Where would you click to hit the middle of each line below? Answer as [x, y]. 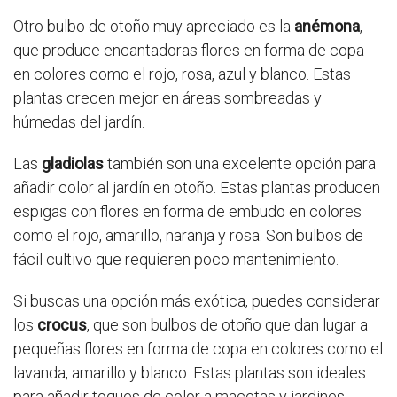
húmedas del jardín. [79, 122]
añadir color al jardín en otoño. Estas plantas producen [197, 188]
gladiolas [73, 164]
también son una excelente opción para [240, 164]
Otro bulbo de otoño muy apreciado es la [154, 27]
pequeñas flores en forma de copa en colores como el [198, 349]
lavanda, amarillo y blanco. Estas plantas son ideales [190, 373]
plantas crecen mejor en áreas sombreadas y [167, 98]
